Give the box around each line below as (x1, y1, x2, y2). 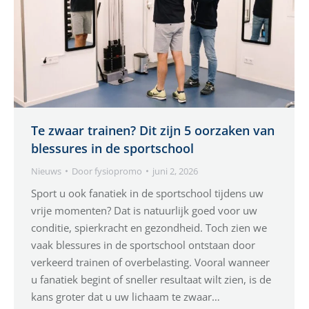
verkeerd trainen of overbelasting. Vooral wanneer (31, 255, 270, 269)
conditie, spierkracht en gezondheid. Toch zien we (31, 220, 267, 235)
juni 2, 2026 (152, 164, 198, 177)
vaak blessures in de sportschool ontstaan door (31, 237, 255, 252)
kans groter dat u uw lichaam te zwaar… (31, 289, 220, 303)
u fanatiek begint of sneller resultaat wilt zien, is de (31, 272, 271, 286)
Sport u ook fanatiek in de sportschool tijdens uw (31, 186, 263, 200)
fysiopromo (94, 164, 142, 177)
